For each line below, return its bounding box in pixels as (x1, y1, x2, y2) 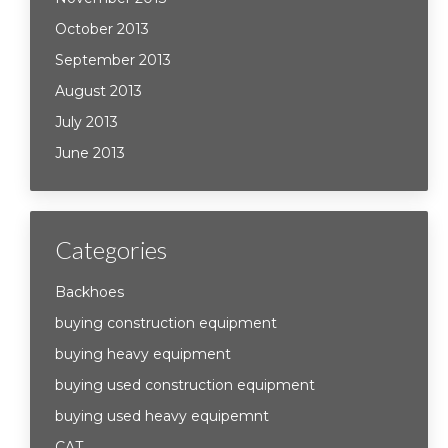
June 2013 (55, 144, 125, 162)
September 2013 (55, 51, 171, 69)
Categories (55, 235, 167, 264)
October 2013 (55, 20, 149, 38)
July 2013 (55, 113, 118, 131)
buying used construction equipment (55, 376, 315, 394)
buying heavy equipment (55, 345, 231, 363)
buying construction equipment (55, 314, 277, 332)
